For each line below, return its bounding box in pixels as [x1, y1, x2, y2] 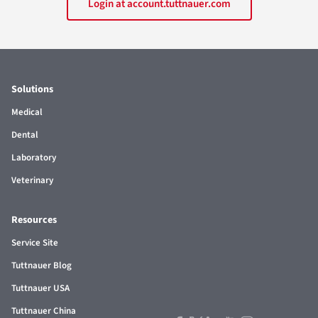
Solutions [11, 82, 53, 97]
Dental [11, 128, 38, 141]
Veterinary [11, 174, 53, 187]
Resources [11, 213, 57, 227]
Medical [11, 106, 43, 119]
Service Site [11, 236, 58, 249]
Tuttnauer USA [11, 282, 70, 295]
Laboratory [11, 151, 56, 164]
